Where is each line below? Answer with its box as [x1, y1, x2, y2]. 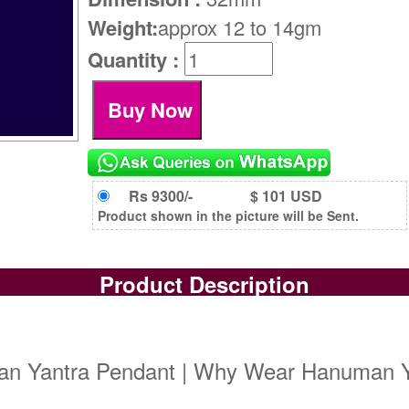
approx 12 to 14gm [158, 13, 322, 42]
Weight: [88, 13, 159, 43]
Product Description [99, 268, 309, 300]
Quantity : [88, 45, 185, 75]
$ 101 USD [249, 184, 322, 206]
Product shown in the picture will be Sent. [98, 205, 360, 225]
